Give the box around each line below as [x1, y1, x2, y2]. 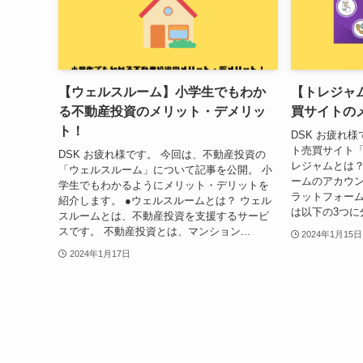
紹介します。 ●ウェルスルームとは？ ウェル [58, 194, 271, 207]
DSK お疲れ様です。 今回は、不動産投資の [58, 147, 266, 160]
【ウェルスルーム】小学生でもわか [58, 85, 266, 100]
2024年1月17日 [69, 248, 130, 258]
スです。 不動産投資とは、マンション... [58, 224, 250, 237]
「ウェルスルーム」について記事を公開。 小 [58, 163, 272, 176]
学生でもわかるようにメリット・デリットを [58, 178, 269, 191]
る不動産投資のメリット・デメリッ [58, 105, 266, 119]
